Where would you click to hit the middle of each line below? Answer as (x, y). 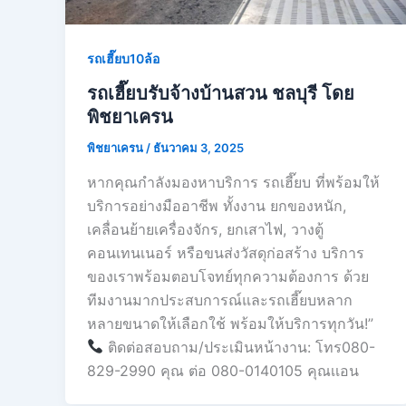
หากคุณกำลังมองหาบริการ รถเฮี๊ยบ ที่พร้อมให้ (233, 182)
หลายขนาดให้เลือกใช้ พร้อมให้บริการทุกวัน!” (230, 323)
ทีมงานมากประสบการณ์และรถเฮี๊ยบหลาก (220, 300)
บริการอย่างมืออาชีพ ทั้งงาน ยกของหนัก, (217, 205)
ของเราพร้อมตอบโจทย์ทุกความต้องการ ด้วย (228, 276)
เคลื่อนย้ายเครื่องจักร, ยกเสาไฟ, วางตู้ (205, 229)
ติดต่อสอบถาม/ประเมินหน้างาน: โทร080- (240, 347)
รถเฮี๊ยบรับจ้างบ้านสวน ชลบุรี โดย (221, 94)
